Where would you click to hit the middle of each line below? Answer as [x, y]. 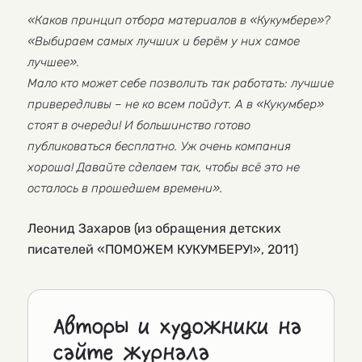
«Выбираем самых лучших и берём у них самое [164, 42]
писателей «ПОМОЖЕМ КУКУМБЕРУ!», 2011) [163, 250]
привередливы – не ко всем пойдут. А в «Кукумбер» [176, 105]
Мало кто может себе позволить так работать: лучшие [181, 84]
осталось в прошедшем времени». [125, 189]
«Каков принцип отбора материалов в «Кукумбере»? [179, 21]
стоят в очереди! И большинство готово [139, 126]
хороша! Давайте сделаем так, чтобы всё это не [164, 168]
